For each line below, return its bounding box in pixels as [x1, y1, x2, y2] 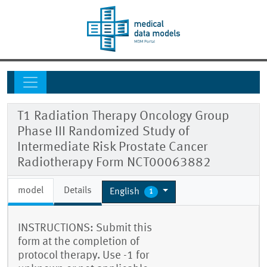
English [110, 187, 142, 197]
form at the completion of [18, 236, 139, 249]
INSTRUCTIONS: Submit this [18, 222, 152, 235]
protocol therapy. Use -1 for [18, 250, 149, 262]
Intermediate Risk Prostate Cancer [17, 141, 207, 154]
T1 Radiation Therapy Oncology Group [17, 110, 229, 123]
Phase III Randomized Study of [17, 125, 190, 139]
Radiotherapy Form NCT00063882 [17, 156, 211, 170]
